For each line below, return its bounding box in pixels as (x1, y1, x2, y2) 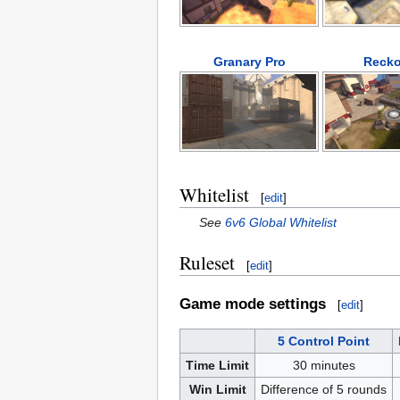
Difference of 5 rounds (261, 381, 387, 396)
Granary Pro (212, 54, 286, 69)
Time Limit (186, 357, 249, 372)
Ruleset (179, 249, 235, 275)
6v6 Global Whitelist (225, 214, 337, 229)
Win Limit (188, 381, 246, 396)
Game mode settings (179, 295, 326, 312)
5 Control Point (278, 333, 370, 348)
